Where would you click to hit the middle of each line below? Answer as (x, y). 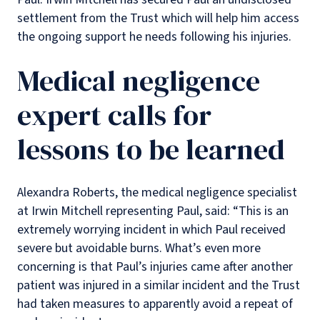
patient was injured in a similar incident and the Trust (159, 285)
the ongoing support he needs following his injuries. (154, 36)
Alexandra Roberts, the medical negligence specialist (157, 192)
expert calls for (114, 115)
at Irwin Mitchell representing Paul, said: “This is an (153, 211)
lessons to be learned (151, 149)
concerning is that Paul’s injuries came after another (155, 266)
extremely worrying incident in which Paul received (151, 229)
